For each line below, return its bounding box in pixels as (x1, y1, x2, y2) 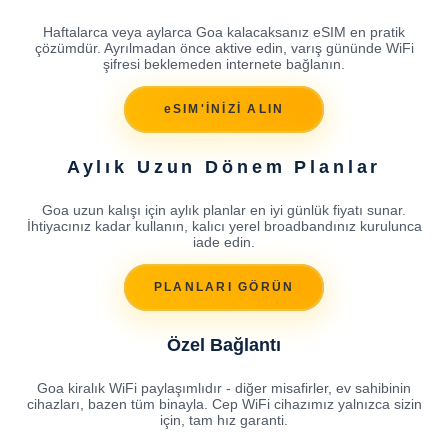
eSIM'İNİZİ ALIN (163, 102, 285, 117)
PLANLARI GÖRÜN (153, 280, 295, 295)
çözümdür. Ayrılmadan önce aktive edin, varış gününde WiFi (34, 39, 414, 56)
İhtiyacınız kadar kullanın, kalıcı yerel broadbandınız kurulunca (26, 217, 422, 234)
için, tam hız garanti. (160, 411, 288, 428)
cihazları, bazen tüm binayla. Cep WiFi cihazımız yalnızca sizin (26, 395, 422, 412)
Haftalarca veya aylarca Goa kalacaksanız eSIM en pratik (43, 23, 405, 40)
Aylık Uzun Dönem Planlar (66, 156, 382, 177)
